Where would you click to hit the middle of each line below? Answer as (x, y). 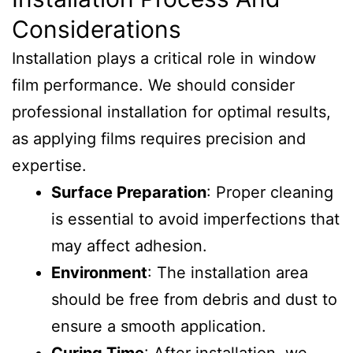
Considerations (97, 29)
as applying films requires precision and (159, 139)
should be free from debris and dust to (194, 299)
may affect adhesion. (129, 246)
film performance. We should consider (153, 85)
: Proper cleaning (270, 192)
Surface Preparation (129, 192)
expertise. (49, 165)
